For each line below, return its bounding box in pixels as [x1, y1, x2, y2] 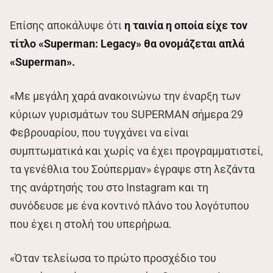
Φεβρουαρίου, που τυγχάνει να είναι [10, 126, 189, 140]
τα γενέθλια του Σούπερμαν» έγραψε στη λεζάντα [10, 163, 255, 176]
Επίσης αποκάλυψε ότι [10, 19, 124, 32]
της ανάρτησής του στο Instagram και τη [10, 181, 208, 194]
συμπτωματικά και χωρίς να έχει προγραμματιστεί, [10, 144, 263, 158]
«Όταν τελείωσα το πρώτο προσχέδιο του [10, 252, 216, 265]
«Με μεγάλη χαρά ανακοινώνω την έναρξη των [10, 90, 241, 103]
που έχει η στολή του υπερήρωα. [10, 218, 172, 231]
